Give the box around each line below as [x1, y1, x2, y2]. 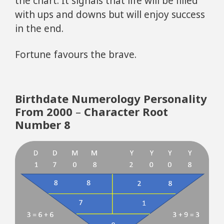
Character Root [84, 103, 168, 119]
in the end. [15, 21, 63, 35]
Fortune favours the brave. [15, 48, 136, 61]
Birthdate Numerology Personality [15, 90, 207, 106]
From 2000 [15, 103, 72, 119]
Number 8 [15, 116, 70, 132]
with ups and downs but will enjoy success [15, 7, 205, 21]
